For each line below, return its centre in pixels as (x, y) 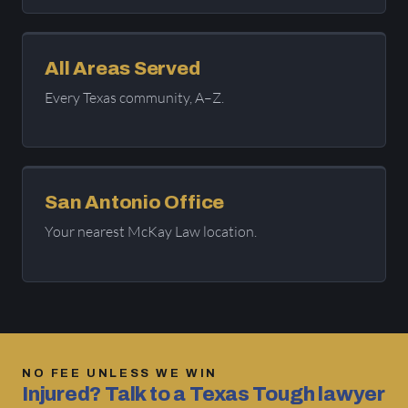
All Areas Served (122, 68)
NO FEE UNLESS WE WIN (120, 373)
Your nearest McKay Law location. (151, 232)
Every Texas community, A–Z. (134, 97)
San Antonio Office (135, 203)
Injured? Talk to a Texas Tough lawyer (204, 394)
